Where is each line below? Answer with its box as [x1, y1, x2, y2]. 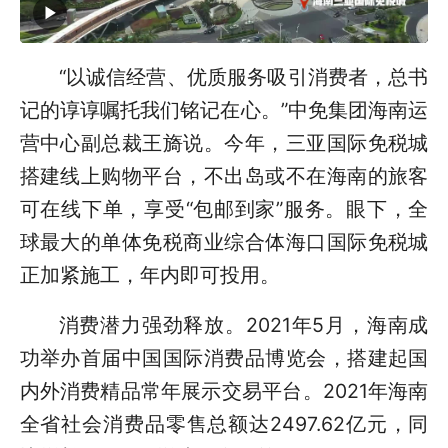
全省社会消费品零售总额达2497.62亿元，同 [19, 412, 429, 437]
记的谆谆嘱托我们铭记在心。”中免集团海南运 [19, 97, 429, 122]
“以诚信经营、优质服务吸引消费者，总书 [58, 64, 429, 89]
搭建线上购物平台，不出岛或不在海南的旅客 [19, 163, 429, 188]
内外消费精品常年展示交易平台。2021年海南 [19, 379, 429, 404]
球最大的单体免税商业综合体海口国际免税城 [19, 229, 429, 254]
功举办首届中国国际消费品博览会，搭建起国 [19, 346, 429, 371]
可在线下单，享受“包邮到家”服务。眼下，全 [19, 196, 429, 221]
